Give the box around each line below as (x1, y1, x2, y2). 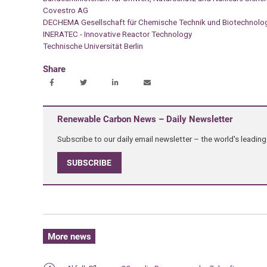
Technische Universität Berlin (42, 41, 143, 51)
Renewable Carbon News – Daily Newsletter (57, 114, 232, 125)
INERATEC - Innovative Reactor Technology (42, 29, 192, 39)
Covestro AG (42, 5, 88, 15)
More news (47, 231, 91, 242)
